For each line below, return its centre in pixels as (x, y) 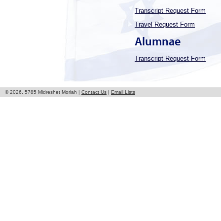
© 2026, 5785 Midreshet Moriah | (43, 92)
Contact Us (94, 92)
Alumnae (158, 41)
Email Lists (123, 92)
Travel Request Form (165, 24)
